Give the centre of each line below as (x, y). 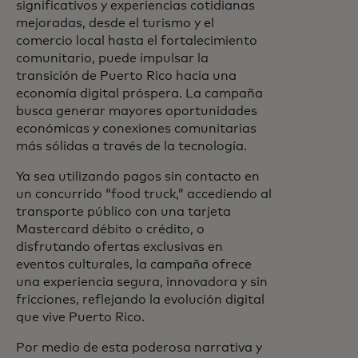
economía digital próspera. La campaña (139, 93)
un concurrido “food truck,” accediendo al (144, 194)
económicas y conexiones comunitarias (136, 128)
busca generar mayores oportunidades (137, 111)
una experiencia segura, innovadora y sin (142, 282)
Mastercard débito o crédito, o (110, 229)
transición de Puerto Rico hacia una (126, 76)
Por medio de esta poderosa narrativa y (139, 347)
